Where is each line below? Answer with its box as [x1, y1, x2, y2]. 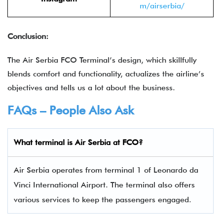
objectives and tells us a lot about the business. [7, 83, 180, 92]
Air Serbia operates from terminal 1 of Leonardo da [14, 165, 198, 175]
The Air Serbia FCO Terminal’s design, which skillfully [7, 55, 197, 65]
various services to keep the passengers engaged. [14, 195, 196, 204]
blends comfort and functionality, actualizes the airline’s [7, 69, 204, 78]
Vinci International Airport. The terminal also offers [14, 180, 195, 189]
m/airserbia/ [139, 1, 184, 10]
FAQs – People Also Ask [7, 103, 134, 117]
